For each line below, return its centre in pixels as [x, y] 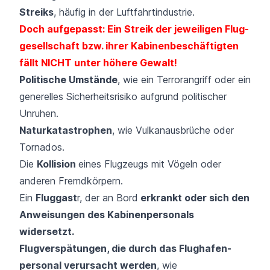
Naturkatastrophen [66, 130]
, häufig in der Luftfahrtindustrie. [124, 12]
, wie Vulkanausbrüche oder [173, 130]
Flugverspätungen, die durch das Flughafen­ [125, 248]
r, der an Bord [108, 197]
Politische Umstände [68, 79]
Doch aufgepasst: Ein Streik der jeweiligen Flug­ [134, 29]
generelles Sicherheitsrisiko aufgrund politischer [123, 96]
